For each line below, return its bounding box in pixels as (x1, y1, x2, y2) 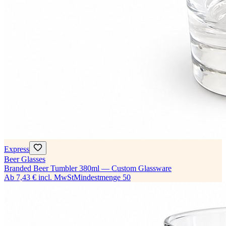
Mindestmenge (74, 173, 121, 182)
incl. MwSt (38, 173, 74, 182)
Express (4, 145, 29, 154)
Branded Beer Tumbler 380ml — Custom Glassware (4, 164, 172, 173)
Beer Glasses (4, 155, 45, 164)
